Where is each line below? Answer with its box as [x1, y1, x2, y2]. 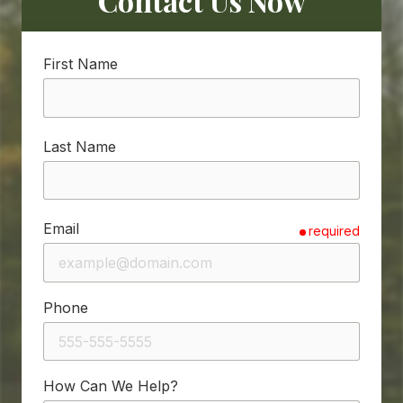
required [309, 222, 360, 238]
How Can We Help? [43, 377, 178, 396]
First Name [43, 55, 118, 73]
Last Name [43, 137, 116, 156]
